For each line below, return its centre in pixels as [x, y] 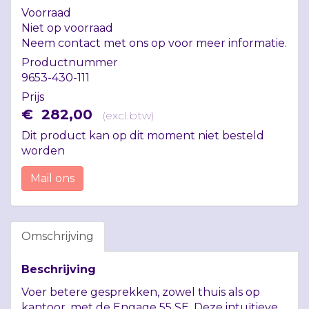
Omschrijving [58, 236]
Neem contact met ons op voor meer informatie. [154, 43]
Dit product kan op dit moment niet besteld [143, 136]
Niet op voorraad [67, 28]
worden [43, 151]
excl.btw [128, 116]
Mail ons [52, 178]
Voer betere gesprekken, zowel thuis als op [141, 292]
